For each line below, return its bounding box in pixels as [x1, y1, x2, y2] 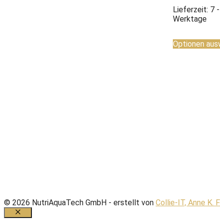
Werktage [173, 14, 207, 24]
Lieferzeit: [173, 4, 210, 14]
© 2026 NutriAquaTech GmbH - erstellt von [4, 197, 156, 207]
